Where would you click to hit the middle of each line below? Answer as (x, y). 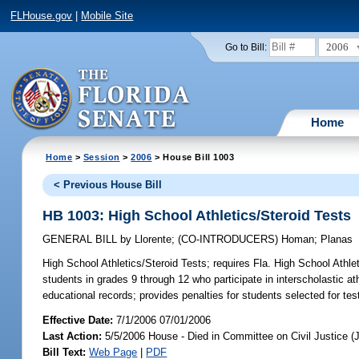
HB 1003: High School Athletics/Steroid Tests (197, 215)
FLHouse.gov (42, 16)
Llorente (152, 240)
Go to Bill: (246, 47)
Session (101, 157)
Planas (337, 240)
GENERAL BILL (82, 240)
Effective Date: (80, 320)
